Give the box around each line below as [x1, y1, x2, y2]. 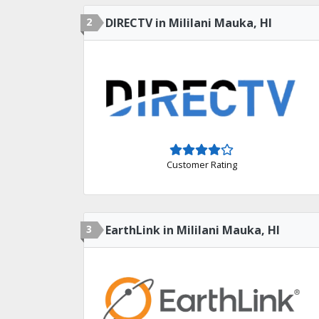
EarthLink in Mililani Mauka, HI [105, 222, 280, 238]
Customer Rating [166, 157, 237, 171]
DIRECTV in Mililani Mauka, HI [105, 15, 272, 31]
